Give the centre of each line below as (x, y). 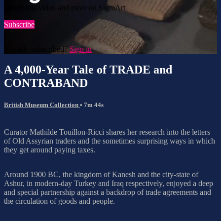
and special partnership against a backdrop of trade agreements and (108, 192)
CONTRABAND (46, 83)
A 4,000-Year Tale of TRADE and (88, 70)
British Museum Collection (42, 105)
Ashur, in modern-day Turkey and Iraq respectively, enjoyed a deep (109, 183)
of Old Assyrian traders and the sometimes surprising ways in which (110, 141)
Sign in (81, 49)
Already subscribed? (37, 49)
